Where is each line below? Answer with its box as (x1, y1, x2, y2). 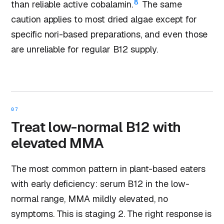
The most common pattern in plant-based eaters (11, 163, 205, 175)
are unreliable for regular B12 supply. (11, 43, 158, 55)
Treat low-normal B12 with (11, 118, 181, 136)
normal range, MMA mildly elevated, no (11, 193, 168, 205)
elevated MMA (11, 134, 104, 152)
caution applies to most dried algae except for (11, 13, 197, 25)
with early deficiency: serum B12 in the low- (11, 178, 189, 190)
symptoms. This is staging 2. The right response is (11, 208, 212, 220)
